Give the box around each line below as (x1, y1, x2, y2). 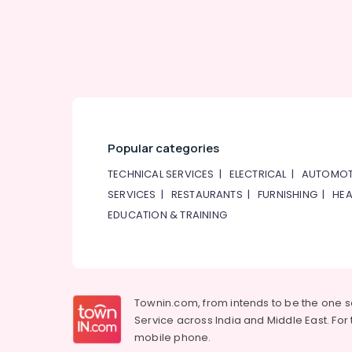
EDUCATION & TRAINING (108, 207, 227, 222)
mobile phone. (134, 330, 211, 345)
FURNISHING (258, 187, 318, 202)
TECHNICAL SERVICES (108, 167, 214, 181)
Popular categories (108, 140, 219, 156)
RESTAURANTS (170, 187, 243, 202)
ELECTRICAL (229, 167, 287, 181)
